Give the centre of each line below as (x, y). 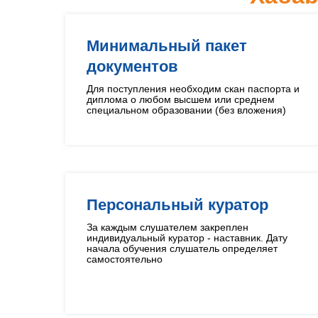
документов (132, 66)
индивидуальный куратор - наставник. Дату (187, 238)
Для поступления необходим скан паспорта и (193, 89)
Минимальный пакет (167, 46)
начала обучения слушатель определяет (182, 248)
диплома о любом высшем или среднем (181, 99)
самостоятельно (125, 259)
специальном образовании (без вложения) (186, 110)
